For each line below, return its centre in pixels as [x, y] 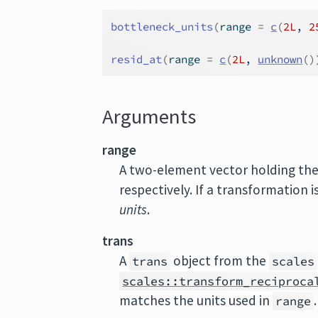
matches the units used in [196, 300]
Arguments [149, 116]
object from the [220, 261]
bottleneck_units [162, 27]
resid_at [137, 59]
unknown [280, 59]
